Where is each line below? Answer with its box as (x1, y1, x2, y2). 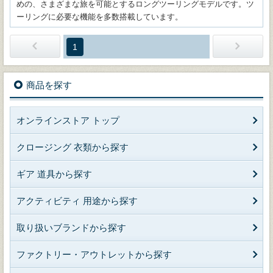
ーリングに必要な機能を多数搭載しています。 (16, 12, 183, 21)
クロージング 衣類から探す (16, 142, 129, 152)
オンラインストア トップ (16, 115, 119, 126)
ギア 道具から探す (16, 169, 92, 179)
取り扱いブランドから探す (16, 222, 126, 233)
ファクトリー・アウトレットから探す (16, 249, 172, 260)
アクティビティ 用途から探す (16, 196, 138, 206)
